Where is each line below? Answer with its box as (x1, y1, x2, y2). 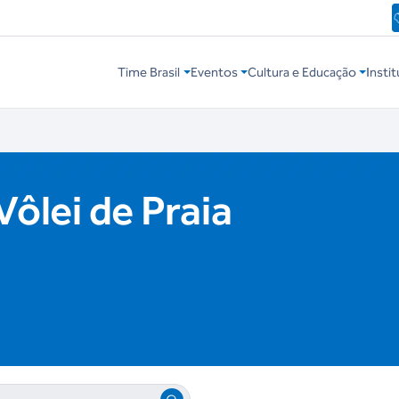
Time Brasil (118, 64, 181, 81)
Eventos (190, 64, 238, 81)
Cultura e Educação (247, 64, 356, 81)
